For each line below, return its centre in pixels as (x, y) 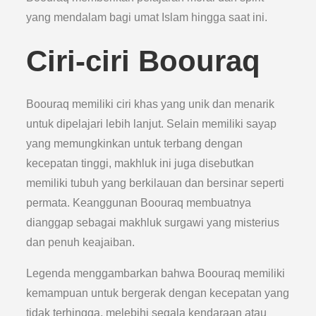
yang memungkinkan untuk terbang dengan (135, 144)
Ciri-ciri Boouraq (144, 61)
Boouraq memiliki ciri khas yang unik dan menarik (151, 104)
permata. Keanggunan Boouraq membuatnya (139, 203)
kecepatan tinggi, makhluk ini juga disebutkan (140, 163)
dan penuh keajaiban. (81, 242)
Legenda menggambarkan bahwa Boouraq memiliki (156, 273)
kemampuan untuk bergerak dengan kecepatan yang (158, 293)
